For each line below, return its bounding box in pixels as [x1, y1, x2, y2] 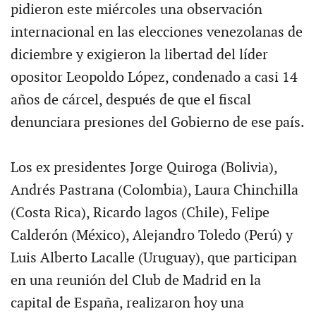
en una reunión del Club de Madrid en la [10, 272, 261, 289]
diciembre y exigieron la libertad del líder [10, 46, 268, 63]
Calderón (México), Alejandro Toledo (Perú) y [10, 226, 293, 244]
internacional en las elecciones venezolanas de [10, 23, 303, 41]
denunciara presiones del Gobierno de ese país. [10, 114, 305, 131]
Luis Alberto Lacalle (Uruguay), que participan [10, 249, 297, 267]
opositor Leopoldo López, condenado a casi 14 [10, 68, 298, 86]
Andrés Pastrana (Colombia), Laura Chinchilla [10, 181, 298, 199]
